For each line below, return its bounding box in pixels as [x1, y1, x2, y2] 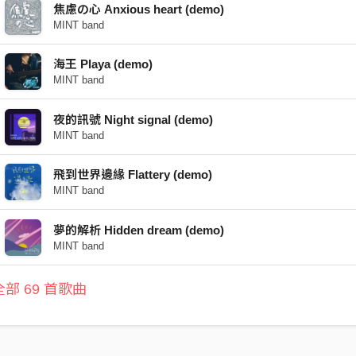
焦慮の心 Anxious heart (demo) [52, 2, 224, 16]
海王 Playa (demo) [52, 57, 153, 71]
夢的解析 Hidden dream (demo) [52, 222, 224, 237]
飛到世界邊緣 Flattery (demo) [52, 168, 212, 181]
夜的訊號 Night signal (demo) [52, 112, 213, 126]
